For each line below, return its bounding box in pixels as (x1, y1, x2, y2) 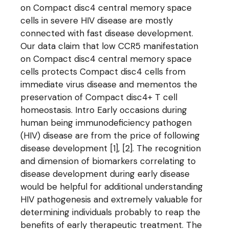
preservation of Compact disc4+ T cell (20, 91, 178, 103)
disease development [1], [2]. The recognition (20, 143, 201, 154)
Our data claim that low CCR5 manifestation (20, 40, 199, 52)
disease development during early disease (20, 168, 190, 179)
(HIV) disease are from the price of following (20, 130, 200, 141)
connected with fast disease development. (20, 28, 194, 39)
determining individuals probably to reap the (20, 207, 201, 218)
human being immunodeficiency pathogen (20, 117, 192, 128)
